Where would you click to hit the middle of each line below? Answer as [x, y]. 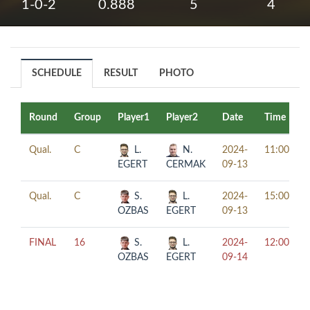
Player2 [182, 118]
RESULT [121, 73]
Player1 [134, 118]
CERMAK [186, 165]
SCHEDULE [57, 73]
